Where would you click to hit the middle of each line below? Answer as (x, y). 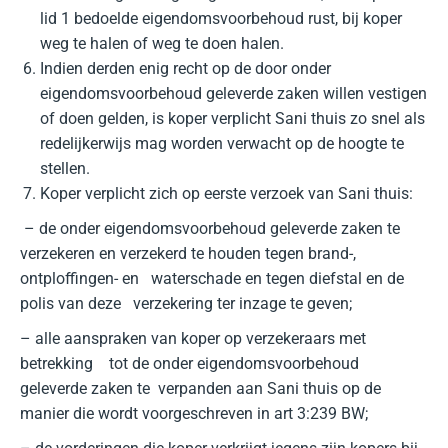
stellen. (65, 168)
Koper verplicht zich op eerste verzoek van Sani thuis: (226, 193)
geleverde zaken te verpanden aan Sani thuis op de (200, 388)
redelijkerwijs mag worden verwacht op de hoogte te (222, 143)
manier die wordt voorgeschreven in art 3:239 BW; (194, 413)
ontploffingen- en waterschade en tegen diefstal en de (212, 278)
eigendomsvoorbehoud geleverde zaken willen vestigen (233, 93)
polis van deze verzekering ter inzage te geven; (186, 303)
